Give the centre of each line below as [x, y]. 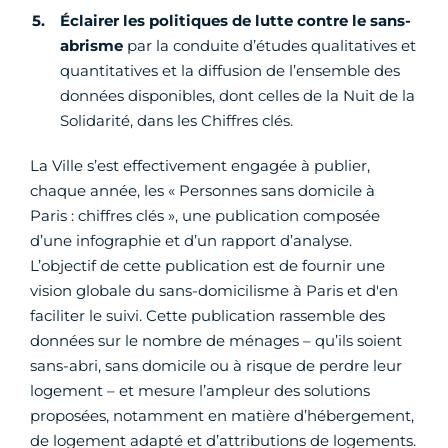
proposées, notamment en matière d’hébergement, [222, 416]
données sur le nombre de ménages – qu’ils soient [216, 341]
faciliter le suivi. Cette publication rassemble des [207, 316]
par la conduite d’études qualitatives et [269, 46]
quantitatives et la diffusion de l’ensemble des [230, 71]
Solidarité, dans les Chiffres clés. [176, 121]
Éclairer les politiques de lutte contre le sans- [235, 21]
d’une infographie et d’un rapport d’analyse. [191, 241]
